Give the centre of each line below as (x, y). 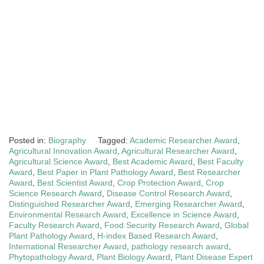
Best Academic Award (153, 162)
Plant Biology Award (133, 257)
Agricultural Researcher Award (178, 151)
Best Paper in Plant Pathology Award (105, 172)
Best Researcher (209, 172)
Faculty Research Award (54, 225)
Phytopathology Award (50, 257)
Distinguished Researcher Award (70, 204)
